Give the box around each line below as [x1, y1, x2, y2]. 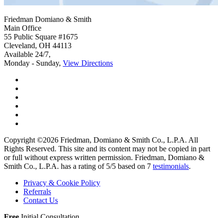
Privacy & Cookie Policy [23, 179, 100, 187]
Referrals [23, 187, 51, 196]
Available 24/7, [4, 50, 51, 59]
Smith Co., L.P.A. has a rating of [4, 162, 106, 171]
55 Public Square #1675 [4, 33, 78, 41]
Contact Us [23, 196, 58, 205]
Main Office [4, 24, 41, 33]
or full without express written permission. [4, 153, 135, 162]
